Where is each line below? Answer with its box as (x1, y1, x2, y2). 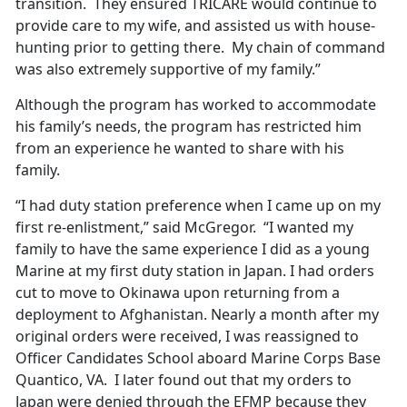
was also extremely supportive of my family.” (15, 59, 321, 80)
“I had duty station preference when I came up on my (15, 195, 381, 216)
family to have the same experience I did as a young (15, 239, 370, 260)
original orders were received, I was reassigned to (15, 326, 359, 347)
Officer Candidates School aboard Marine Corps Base (15, 348, 381, 369)
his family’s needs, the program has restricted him (15, 116, 362, 137)
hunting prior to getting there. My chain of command (15, 37, 385, 58)
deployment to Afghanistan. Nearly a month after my (15, 304, 379, 325)
